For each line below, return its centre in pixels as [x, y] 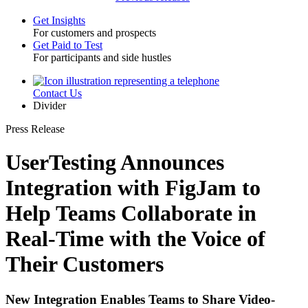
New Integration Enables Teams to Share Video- [140, 299]
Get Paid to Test [68, 45]
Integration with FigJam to [133, 188]
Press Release [35, 129]
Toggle [29, 37]
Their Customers [85, 264]
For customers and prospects [95, 33]
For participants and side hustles [102, 57]
